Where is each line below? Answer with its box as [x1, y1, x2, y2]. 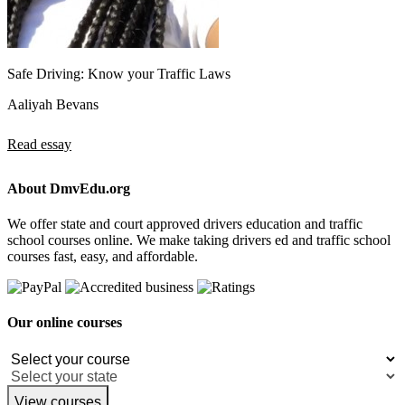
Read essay [7, 136, 71, 152]
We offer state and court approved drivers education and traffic [7, 216, 363, 232]
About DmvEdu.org [7, 180, 130, 196]
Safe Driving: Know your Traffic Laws [7, 65, 231, 81]
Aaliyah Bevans [7, 96, 99, 112]
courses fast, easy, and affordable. [7, 249, 198, 265]
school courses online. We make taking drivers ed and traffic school [7, 232, 391, 249]
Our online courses [7, 315, 122, 331]
